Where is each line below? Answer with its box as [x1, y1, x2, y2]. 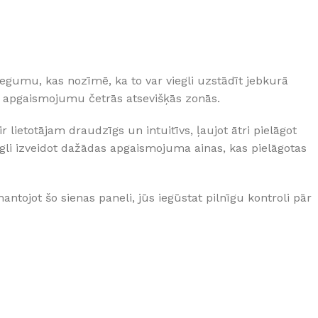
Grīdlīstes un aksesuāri [51, 53, 157, 64]
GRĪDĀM [51, 4, 90, 16]
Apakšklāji [51, 28, 97, 40]
